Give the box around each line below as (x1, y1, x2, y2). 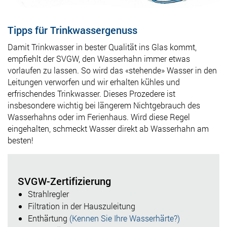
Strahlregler (28, 188, 69, 199)
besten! (8, 134, 33, 145)
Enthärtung (28, 212, 67, 223)
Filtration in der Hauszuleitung (28, 200, 135, 211)
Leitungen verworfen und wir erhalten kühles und (8, 76, 180, 87)
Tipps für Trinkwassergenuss (8, 23, 137, 36)
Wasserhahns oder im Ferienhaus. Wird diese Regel (8, 111, 190, 122)
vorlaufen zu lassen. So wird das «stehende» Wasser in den (8, 64, 217, 75)
